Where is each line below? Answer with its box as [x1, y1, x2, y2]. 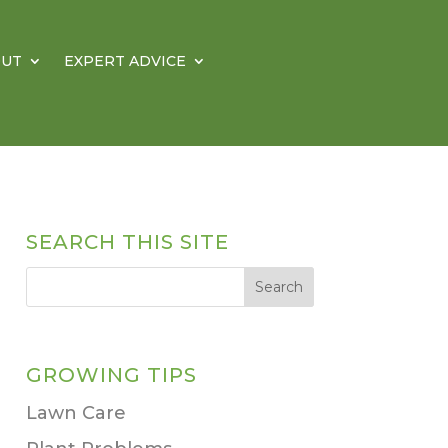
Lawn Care [25, 402, 126, 425]
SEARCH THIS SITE [25, 230, 229, 255]
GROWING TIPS [25, 363, 197, 388]
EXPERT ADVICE [63, 52, 186, 70]
